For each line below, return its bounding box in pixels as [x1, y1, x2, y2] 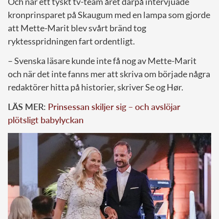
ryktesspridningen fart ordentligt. [8, 36, 135, 47]
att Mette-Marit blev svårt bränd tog [8, 22, 146, 34]
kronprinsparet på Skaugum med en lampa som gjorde [8, 9, 210, 21]
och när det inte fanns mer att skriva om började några [8, 68, 210, 80]
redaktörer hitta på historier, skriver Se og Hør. [8, 82, 183, 93]
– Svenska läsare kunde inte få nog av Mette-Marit [8, 55, 197, 66]
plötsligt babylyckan [8, 114, 84, 126]
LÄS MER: [8, 101, 48, 112]
